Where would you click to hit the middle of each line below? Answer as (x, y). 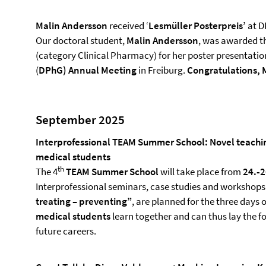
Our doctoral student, (81, 40)
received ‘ (128, 26)
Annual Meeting (102, 70)
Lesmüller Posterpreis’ (198, 26)
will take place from (201, 172)
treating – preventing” (84, 201)
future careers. (66, 231)
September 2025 (80, 120)
